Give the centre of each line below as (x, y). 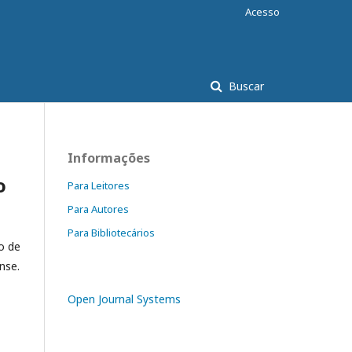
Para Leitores (99, 185)
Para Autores (98, 209)
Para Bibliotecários (111, 233)
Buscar (245, 86)
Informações (109, 158)
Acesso (262, 12)
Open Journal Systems (124, 299)
